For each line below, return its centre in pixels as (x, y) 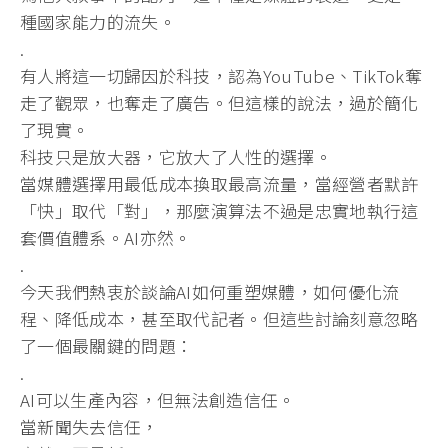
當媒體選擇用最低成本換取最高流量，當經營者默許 (219, 183)
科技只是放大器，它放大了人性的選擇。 (176, 156)
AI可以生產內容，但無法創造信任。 (158, 399)
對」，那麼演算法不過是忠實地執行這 (271, 210)
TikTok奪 (387, 75)
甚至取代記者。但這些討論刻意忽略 (280, 318)
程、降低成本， (81, 318)
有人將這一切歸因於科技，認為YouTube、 (186, 75)
